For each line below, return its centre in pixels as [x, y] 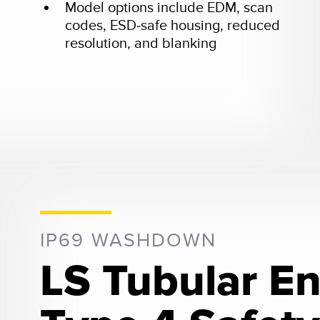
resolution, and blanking [140, 43]
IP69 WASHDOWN [128, 240]
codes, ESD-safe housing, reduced [172, 25]
